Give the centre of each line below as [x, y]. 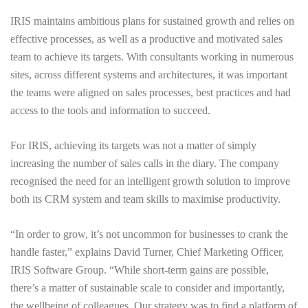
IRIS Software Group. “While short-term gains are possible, [140, 270]
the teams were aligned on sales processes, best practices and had [151, 92]
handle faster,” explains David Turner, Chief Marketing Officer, [147, 252]
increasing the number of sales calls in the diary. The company [145, 163]
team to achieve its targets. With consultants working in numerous [152, 57]
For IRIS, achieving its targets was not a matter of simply [133, 145]
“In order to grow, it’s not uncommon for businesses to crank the [149, 234]
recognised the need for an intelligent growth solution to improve [150, 181]
